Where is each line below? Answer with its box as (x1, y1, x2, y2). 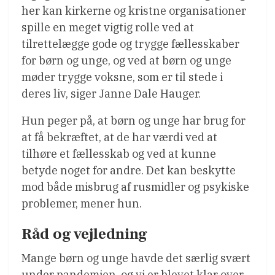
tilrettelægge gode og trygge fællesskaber (21, 37, 239, 52)
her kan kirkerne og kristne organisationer (21, 4, 246, 18)
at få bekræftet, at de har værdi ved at (21, 130, 217, 145)
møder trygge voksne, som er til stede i (21, 70, 223, 85)
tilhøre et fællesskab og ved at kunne (21, 147, 216, 161)
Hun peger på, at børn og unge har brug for (21, 114, 246, 128)
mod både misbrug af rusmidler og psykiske (21, 180, 249, 195)
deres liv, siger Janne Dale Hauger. (21, 87, 201, 101)
